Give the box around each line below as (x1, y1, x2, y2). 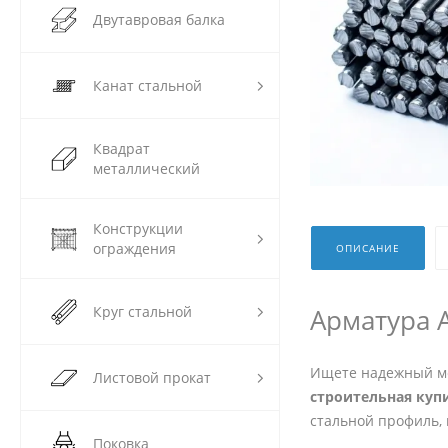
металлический (93, 159, 200, 179)
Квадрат (93, 139, 150, 159)
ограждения (93, 239, 176, 259)
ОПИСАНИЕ (336, 241, 400, 256)
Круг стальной (93, 302, 192, 322)
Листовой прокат (93, 368, 211, 388)
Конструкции (93, 219, 183, 239)
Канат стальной (93, 76, 202, 96)
